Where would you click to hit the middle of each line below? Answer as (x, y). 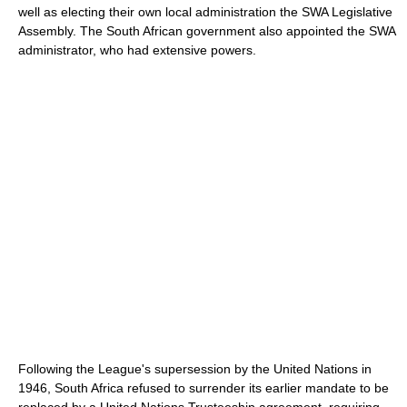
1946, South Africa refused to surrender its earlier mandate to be (203, 387)
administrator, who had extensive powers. (137, 50)
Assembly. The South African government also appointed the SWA (207, 30)
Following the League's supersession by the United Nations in (195, 368)
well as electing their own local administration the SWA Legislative (205, 11)
